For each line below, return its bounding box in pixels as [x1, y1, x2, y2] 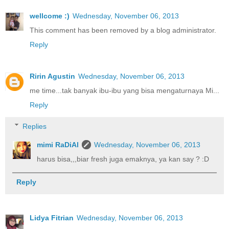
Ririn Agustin [30, 72, 75, 81]
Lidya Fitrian [30, 213, 74, 222]
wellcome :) [30, 12, 70, 20]
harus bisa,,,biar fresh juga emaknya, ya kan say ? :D [37, 154, 210, 163]
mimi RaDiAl [37, 140, 79, 149]
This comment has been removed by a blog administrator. [30, 26, 216, 35]
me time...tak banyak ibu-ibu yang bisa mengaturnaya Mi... [30, 86, 219, 95]
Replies [22, 122, 47, 130]
